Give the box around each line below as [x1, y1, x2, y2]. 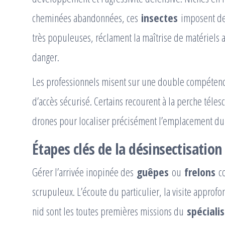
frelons [184, 164, 215, 180]
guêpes [137, 164, 169, 180]
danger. [32, 49, 59, 65]
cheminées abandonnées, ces [32, 10, 141, 26]
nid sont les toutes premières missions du [32, 203, 187, 219]
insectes [141, 10, 178, 26]
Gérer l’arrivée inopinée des [32, 164, 137, 180]
